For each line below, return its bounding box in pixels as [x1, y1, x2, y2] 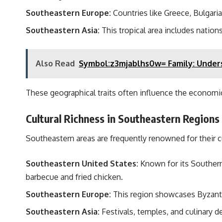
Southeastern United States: [26, 158, 138, 168]
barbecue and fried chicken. [26, 171, 123, 182]
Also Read [36, 58, 75, 69]
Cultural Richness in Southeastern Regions [26, 111, 220, 126]
